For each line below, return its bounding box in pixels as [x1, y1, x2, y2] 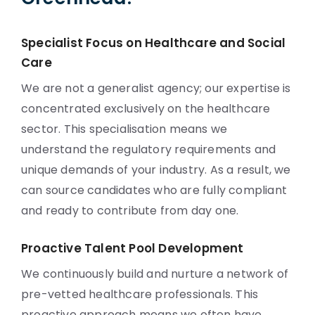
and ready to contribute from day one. [21, 202, 239, 219]
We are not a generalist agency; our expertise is [21, 80, 291, 96]
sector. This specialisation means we [21, 121, 228, 137]
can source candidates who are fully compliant [21, 182, 288, 198]
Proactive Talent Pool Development [21, 240, 244, 257]
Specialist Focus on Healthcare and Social [21, 34, 286, 51]
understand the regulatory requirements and [21, 141, 276, 157]
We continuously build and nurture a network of [21, 266, 289, 282]
